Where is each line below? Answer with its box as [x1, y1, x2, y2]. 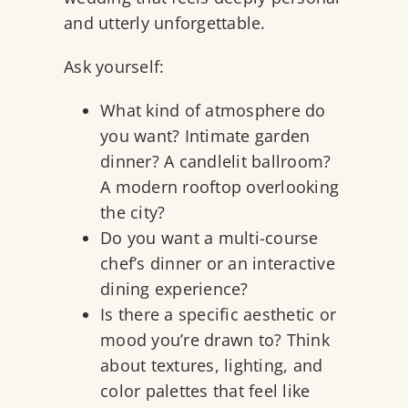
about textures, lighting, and [100, 354, 323, 377]
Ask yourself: [64, 56, 169, 78]
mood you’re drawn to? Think [100, 329, 330, 352]
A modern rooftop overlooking [100, 176, 339, 199]
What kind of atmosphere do [100, 99, 326, 122]
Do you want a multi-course [100, 227, 319, 250]
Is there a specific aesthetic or [100, 303, 336, 326]
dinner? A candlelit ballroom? [100, 150, 331, 173]
